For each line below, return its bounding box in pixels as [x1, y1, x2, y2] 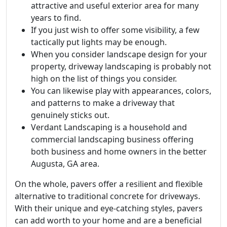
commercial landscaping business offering [31, 134, 194, 145]
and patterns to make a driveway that [31, 97, 175, 108]
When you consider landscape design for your [31, 49, 207, 60]
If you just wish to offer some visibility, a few [31, 24, 200, 35]
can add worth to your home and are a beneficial [15, 215, 202, 226]
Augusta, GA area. [31, 158, 99, 169]
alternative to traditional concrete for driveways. [15, 191, 200, 202]
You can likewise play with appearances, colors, [31, 85, 211, 96]
